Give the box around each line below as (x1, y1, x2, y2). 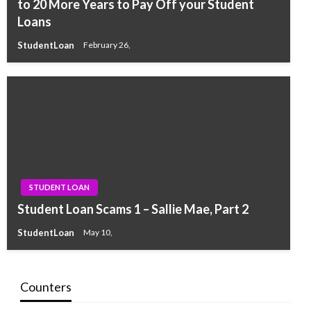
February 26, (83, 40, 131, 51)
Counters (19, 278, 72, 294)
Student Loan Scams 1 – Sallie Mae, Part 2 (17, 201, 249, 217)
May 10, (83, 227, 112, 238)
